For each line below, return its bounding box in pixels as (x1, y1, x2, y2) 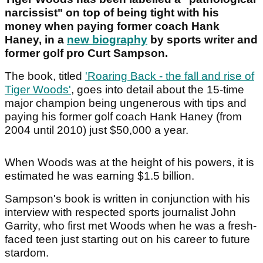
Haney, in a (5, 33, 67, 46)
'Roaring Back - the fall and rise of (85, 70, 254, 83)
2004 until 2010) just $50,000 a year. (5, 124, 188, 137)
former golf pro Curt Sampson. (5, 47, 168, 60)
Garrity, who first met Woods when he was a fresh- (5, 220, 257, 232)
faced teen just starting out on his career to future (5, 233, 250, 246)
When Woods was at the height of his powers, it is (5, 156, 254, 169)
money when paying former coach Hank (5, 20, 220, 33)
